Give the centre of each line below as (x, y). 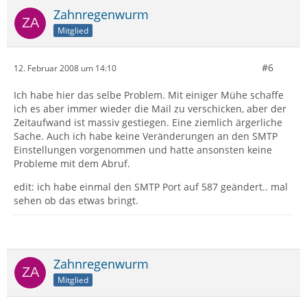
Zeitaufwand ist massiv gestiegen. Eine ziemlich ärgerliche (148, 122)
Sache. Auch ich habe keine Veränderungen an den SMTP (146, 136)
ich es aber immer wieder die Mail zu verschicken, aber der (150, 109)
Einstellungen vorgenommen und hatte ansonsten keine (143, 150)
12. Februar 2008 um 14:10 (65, 68)
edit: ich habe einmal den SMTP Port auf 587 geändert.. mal (151, 187)
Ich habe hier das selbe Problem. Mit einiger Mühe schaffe (149, 95)
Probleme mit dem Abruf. (72, 163)
